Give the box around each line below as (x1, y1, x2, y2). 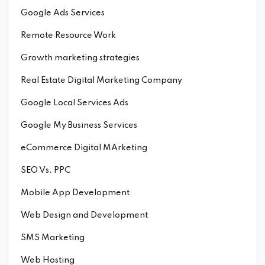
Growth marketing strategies (21, 54, 140, 63)
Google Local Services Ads (21, 99, 128, 108)
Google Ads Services (21, 9, 105, 18)
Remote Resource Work (21, 31, 116, 40)
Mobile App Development (21, 189, 130, 198)
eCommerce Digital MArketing (21, 144, 147, 153)
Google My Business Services (21, 121, 137, 130)
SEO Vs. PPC (21, 166, 70, 175)
